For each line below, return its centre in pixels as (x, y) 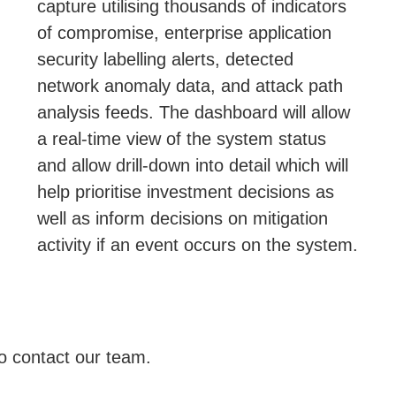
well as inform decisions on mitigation (183, 218)
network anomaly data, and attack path (190, 86)
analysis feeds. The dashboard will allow (194, 112)
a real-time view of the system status (182, 139)
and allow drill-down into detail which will (193, 165)
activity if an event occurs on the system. (198, 245)
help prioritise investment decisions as (186, 192)
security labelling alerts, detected (166, 59)
